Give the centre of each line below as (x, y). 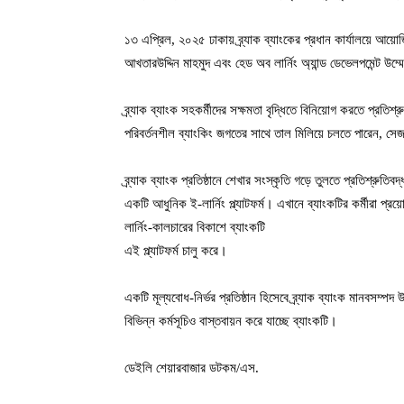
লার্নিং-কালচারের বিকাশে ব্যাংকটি (195, 227)
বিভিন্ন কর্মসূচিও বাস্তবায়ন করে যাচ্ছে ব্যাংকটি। (231, 321)
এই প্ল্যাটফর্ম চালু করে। (176, 250)
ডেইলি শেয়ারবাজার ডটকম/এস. (192, 367)
